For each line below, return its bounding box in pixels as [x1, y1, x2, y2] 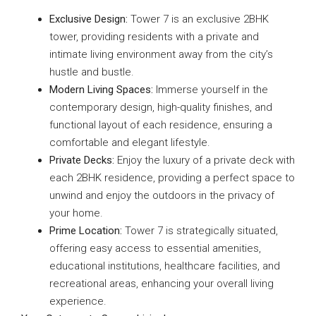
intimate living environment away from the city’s [49, 48, 273, 61]
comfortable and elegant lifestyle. [49, 136, 210, 149]
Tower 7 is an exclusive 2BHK [128, 13, 269, 25]
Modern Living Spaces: [49, 83, 153, 96]
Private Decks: [49, 154, 114, 166]
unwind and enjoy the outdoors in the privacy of [49, 189, 274, 202]
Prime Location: [49, 224, 122, 237]
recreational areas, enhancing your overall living [49, 277, 274, 290]
